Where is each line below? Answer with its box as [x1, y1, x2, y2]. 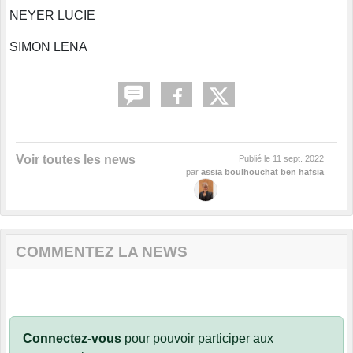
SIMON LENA [9, 40, 87, 54]
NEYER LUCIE [9, 9, 95, 23]
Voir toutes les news [16, 153, 136, 167]
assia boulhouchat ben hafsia [201, 167, 324, 177]
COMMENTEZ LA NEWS [16, 243, 188, 261]
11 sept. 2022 [273, 154, 324, 164]
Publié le [239, 154, 273, 164]
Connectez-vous [23, 332, 121, 346]
